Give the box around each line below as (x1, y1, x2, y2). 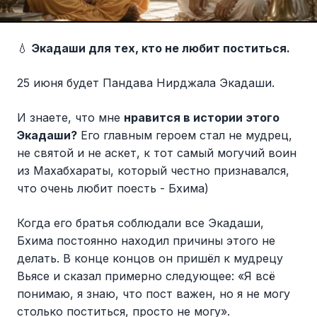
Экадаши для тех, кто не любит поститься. (32, 40, 290, 55)
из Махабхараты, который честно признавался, (17, 163, 289, 178)
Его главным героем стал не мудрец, (77, 127, 292, 142)
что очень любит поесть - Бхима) (17, 180, 209, 195)
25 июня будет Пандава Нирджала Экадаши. (17, 75, 275, 90)
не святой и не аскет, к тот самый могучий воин (17, 145, 296, 160)
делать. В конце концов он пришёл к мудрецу (17, 250, 283, 265)
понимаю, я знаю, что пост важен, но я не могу (17, 286, 290, 301)
